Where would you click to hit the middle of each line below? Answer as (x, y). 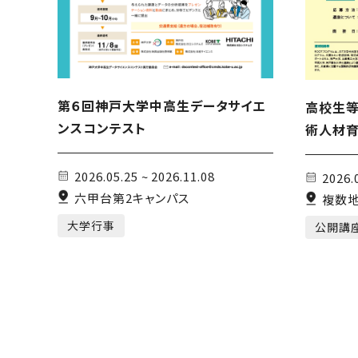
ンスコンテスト (102, 128)
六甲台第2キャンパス (132, 197)
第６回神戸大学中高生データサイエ (162, 106)
